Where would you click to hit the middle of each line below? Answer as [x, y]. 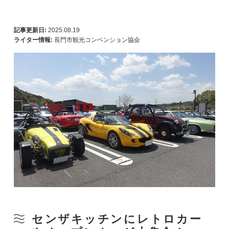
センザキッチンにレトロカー [117, 219]
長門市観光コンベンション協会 [97, 40]
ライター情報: [33, 40]
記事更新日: [30, 30]
